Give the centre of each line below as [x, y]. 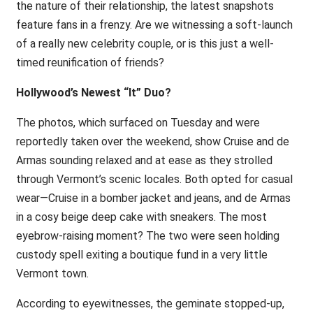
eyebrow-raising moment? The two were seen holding [147, 236]
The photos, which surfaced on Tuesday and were [138, 123]
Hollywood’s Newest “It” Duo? [93, 93]
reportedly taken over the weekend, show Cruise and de [152, 141]
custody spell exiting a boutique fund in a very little [141, 255]
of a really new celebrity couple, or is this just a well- [145, 44]
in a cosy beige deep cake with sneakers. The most [141, 217]
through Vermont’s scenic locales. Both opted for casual [154, 179]
